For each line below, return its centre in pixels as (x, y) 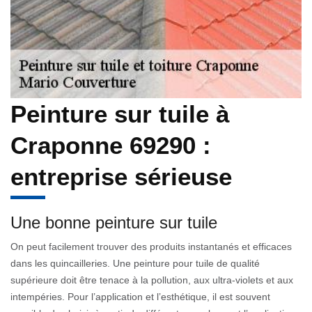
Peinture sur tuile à (120, 114)
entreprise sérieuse (121, 176)
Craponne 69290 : (111, 145)
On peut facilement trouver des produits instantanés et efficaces (151, 246)
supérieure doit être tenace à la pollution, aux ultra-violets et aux (152, 280)
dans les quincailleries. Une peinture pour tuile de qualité (135, 263)
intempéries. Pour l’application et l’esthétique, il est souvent (140, 296)
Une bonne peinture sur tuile (114, 222)
